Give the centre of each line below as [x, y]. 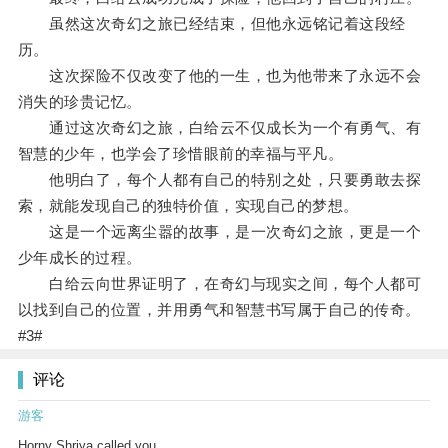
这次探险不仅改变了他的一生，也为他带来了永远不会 [219, 76]
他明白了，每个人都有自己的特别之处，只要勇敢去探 [219, 180]
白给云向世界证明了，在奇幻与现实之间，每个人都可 [219, 284]
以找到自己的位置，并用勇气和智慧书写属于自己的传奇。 [219, 310]
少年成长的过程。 [79, 258]
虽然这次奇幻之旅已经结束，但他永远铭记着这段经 [211, 24]
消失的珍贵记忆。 [79, 102]
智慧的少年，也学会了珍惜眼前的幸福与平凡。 [180, 154]
